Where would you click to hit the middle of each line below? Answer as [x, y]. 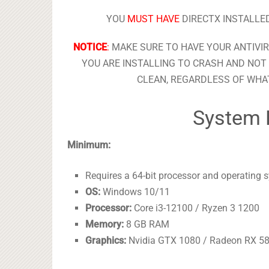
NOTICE [90, 47]
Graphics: [106, 241]
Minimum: [89, 145]
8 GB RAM [147, 225]
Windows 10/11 [135, 192]
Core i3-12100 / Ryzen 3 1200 [196, 208]
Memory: [105, 225]
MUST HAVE [153, 19]
